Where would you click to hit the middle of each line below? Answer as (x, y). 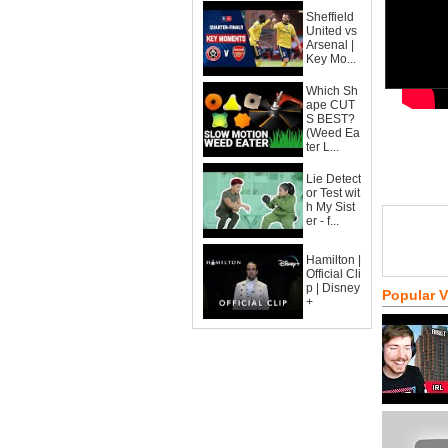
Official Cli (333, 274)
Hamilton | (333, 260)
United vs (331, 31)
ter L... (322, 147)
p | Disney (333, 288)
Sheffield (330, 17)
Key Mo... (331, 59)
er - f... (322, 221)
